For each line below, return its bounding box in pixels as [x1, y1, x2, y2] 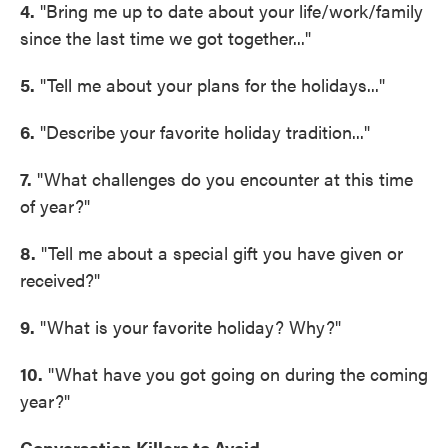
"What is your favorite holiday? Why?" [35, 314, 341, 339]
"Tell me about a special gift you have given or [36, 240, 403, 265]
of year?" [20, 193, 90, 218]
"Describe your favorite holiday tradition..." [35, 119, 370, 144]
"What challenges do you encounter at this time [32, 166, 413, 191]
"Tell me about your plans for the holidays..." [35, 72, 385, 97]
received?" [20, 267, 100, 292]
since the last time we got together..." [20, 25, 311, 50]
